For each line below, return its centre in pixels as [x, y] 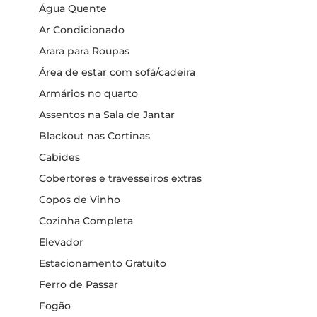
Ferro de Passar [79, 284]
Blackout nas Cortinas [94, 136]
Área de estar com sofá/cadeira [117, 72]
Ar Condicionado [82, 29]
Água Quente [73, 8]
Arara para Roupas [84, 51]
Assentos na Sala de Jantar [107, 114]
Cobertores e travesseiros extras [120, 178]
